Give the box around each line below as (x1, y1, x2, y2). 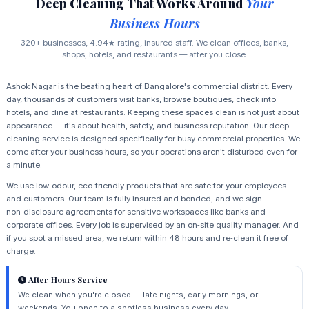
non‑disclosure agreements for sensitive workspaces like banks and (6, 206, 266, 217)
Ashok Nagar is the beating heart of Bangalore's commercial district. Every (6, 81, 292, 91)
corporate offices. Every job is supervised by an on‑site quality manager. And (6, 219, 299, 230)
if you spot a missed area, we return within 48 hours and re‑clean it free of (6, 232, 288, 243)
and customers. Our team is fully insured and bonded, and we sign (6, 193, 262, 203)
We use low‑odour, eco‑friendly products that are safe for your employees (6, 180, 286, 190)
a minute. (6, 159, 42, 170)
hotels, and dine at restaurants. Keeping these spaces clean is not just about (6, 107, 299, 117)
